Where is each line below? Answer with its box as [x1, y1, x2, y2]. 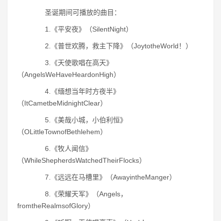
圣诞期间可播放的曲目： [31, 8, 121, 16]
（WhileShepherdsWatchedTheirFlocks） [17, 156, 146, 164]
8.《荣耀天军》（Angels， [31, 190, 127, 198]
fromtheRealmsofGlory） [17, 202, 95, 210]
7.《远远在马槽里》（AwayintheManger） [31, 173, 176, 181]
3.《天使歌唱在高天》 [31, 59, 113, 67]
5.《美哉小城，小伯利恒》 [31, 116, 127, 124]
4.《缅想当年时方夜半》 [31, 87, 120, 95]
